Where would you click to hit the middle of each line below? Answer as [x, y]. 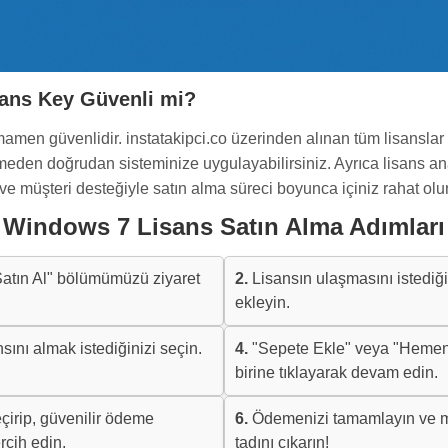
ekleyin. [262, 302]
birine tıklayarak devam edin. [336, 372]
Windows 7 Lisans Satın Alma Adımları [224, 226]
